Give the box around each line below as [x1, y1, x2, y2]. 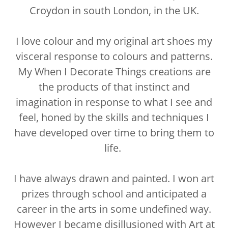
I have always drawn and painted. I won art [14, 172, 214, 186]
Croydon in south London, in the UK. [29, 4, 199, 18]
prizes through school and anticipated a [21, 187, 207, 201]
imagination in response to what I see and [16, 95, 212, 109]
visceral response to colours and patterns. [15, 49, 213, 64]
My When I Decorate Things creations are [17, 65, 211, 79]
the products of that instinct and [38, 80, 190, 94]
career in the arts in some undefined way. [17, 202, 211, 216]
